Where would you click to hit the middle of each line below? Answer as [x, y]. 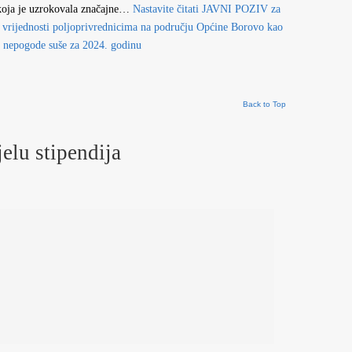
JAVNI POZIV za [240, 9]
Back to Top [264, 104]
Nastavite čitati [166, 9]
